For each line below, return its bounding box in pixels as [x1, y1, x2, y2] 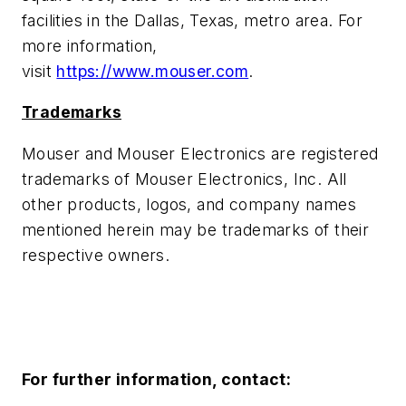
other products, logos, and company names [22, 194, 356, 214]
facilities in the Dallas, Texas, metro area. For [22, 10, 363, 30]
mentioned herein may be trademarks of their [22, 219, 370, 239]
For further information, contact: [22, 369, 292, 389]
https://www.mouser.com [56, 61, 249, 81]
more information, [22, 35, 158, 55]
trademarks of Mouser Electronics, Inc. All [22, 169, 347, 188]
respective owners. [22, 245, 170, 265]
